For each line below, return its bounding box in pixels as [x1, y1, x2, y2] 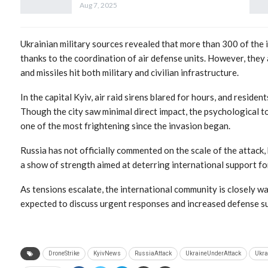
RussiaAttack [135, 249, 172, 257]
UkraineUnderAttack [185, 249, 241, 257]
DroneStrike [48, 249, 80, 257]
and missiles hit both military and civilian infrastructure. [20, 66, 239, 78]
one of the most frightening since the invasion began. [20, 120, 230, 131]
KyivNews [93, 249, 121, 257]
